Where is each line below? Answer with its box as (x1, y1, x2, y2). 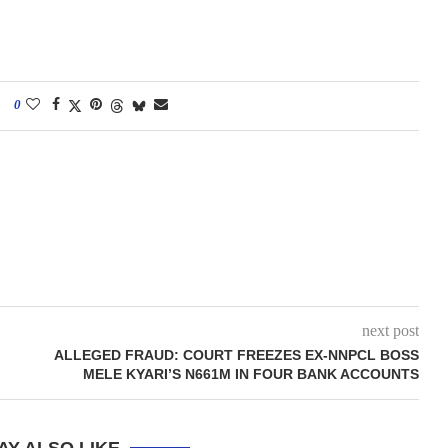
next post (361, 322, 419, 339)
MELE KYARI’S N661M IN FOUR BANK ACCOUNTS (82, 366, 419, 382)
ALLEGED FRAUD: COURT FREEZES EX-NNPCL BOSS (54, 347, 419, 363)
